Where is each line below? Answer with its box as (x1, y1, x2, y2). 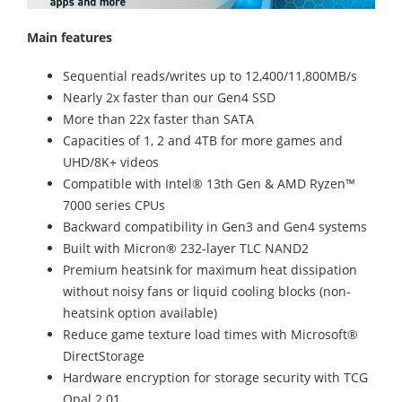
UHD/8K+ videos (63, 153, 159, 170)
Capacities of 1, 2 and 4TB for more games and (63, 131, 343, 149)
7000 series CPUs (63, 196, 165, 214)
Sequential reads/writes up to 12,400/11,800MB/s (63, 66, 357, 84)
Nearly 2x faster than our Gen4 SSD (63, 88, 275, 106)
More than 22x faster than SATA (63, 109, 254, 127)
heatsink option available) (63, 303, 217, 321)
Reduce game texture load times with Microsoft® (63, 325, 358, 343)
